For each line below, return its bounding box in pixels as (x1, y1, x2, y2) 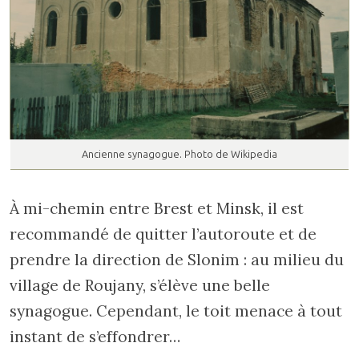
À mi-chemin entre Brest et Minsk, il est (10, 199, 304, 218)
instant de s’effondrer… (10, 327, 180, 346)
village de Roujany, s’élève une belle (10, 276, 270, 295)
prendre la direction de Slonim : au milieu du (10, 250, 344, 269)
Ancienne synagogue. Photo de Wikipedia (82, 148, 277, 160)
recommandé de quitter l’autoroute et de (10, 224, 317, 244)
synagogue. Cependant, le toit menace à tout (10, 301, 342, 321)
